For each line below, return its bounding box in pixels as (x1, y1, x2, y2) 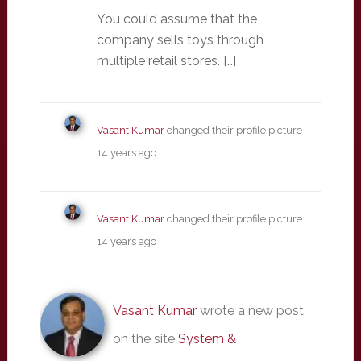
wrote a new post (196, 302, 304, 318)
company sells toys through (96, 31, 263, 48)
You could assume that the (96, 10, 257, 27)
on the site (112, 330, 178, 346)
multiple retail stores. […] (96, 52, 236, 68)
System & (177, 330, 236, 346)
